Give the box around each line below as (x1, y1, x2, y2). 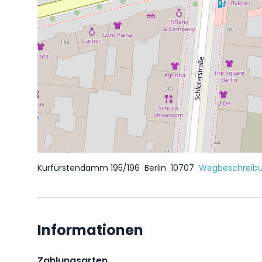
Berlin (144, 162, 168, 174)
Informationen (37, 220, 143, 240)
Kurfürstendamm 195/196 (37, 162, 142, 174)
